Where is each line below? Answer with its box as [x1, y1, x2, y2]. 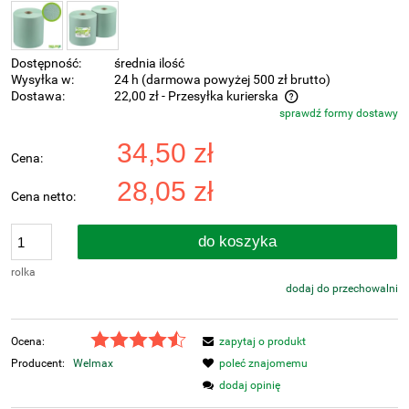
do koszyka [198, 233, 278, 251]
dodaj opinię [219, 379, 280, 393]
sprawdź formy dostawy [279, 107, 398, 121]
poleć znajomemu [219, 357, 308, 371]
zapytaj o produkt [219, 335, 306, 349]
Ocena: [11, 335, 45, 349]
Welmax [73, 357, 113, 371]
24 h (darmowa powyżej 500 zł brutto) [114, 72, 331, 89]
